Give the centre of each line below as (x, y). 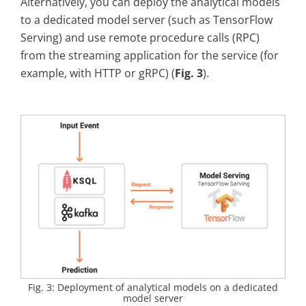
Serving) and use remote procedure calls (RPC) (140, 38)
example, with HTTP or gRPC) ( (98, 73)
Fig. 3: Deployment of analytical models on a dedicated (153, 288)
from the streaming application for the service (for (150, 56)
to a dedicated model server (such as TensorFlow (147, 20)
